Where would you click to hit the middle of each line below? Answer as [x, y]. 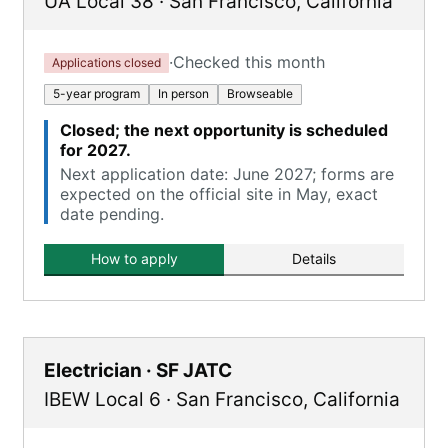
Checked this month [249, 62]
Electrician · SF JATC [138, 370]
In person [183, 93]
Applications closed [106, 62]
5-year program [96, 93]
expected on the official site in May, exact [219, 194]
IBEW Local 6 [102, 399]
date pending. [112, 214]
